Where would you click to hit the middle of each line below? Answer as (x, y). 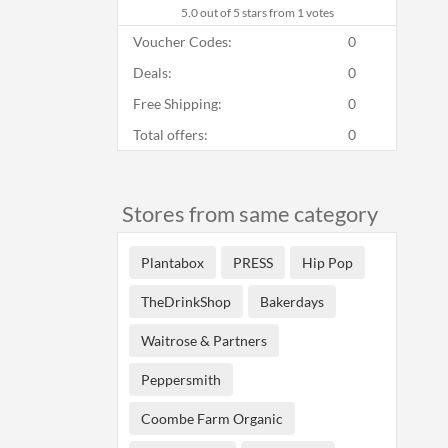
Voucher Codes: (182, 41)
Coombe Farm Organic (212, 418)
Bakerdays (292, 301)
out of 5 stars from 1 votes (265, 12)
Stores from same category (250, 213)
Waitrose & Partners (204, 340)
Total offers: (170, 134)
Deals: (152, 72)
